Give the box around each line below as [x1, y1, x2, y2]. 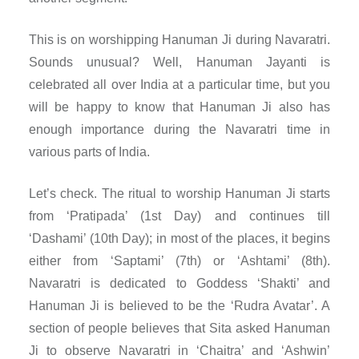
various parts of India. [28, 145, 150, 159]
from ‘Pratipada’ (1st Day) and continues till [28, 209, 331, 224]
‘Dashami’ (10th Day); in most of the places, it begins [28, 232, 331, 246]
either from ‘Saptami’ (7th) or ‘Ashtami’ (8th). [28, 254, 331, 268]
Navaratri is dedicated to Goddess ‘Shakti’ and [28, 276, 331, 291]
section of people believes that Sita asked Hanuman [28, 321, 331, 336]
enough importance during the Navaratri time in [28, 123, 331, 137]
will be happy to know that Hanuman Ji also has [28, 100, 331, 115]
